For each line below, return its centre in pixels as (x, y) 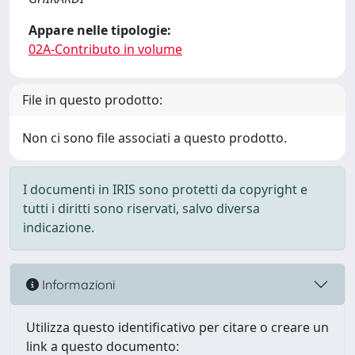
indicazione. (59, 227)
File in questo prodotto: (92, 100)
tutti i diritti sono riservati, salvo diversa (141, 208)
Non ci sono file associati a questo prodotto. (155, 138)
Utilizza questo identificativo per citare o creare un (177, 327)
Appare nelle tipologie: (100, 30)
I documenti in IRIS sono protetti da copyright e (165, 189)
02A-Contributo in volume (105, 49)
